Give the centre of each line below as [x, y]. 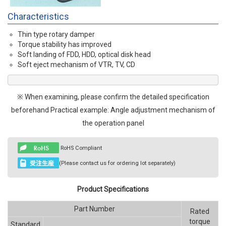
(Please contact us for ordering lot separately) [117, 163]
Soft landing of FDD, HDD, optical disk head [84, 54]
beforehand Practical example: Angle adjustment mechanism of [113, 110]
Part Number [95, 209]
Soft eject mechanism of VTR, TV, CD [76, 65]
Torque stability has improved [65, 44]
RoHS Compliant [80, 148]
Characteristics [38, 16]
